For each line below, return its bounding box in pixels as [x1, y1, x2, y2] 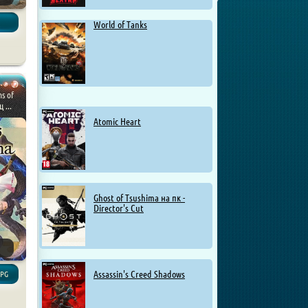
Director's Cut [93, 202, 144, 214]
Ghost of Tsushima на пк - [93, 192, 185, 203]
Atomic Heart [93, 116, 141, 128]
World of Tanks [93, 19, 147, 30]
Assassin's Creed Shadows [93, 268, 185, 280]
